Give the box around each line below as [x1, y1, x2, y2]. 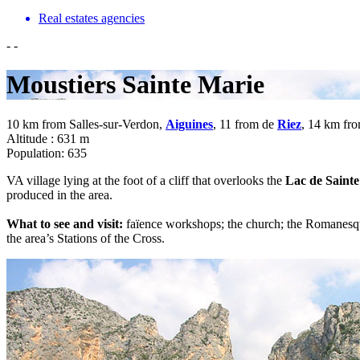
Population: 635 [6, 145, 87, 160]
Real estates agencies [39, 10, 145, 25]
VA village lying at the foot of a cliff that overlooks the [6, 173, 285, 187]
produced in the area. [6, 187, 112, 202]
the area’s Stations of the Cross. [6, 231, 165, 245]
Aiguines [166, 117, 213, 131]
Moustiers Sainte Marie [6, 70, 264, 100]
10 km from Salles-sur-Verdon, [6, 117, 166, 131]
